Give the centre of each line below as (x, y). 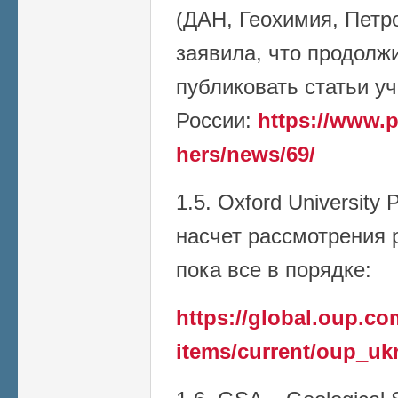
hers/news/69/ (246, 154)
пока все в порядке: (274, 269)
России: (217, 120)
